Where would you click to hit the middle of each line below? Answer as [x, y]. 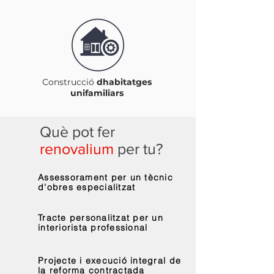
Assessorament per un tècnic [106, 177]
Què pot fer [77, 131]
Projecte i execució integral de [110, 261]
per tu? [139, 149]
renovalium [77, 149]
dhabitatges [124, 82]
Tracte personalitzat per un [101, 218]
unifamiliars [97, 93]
